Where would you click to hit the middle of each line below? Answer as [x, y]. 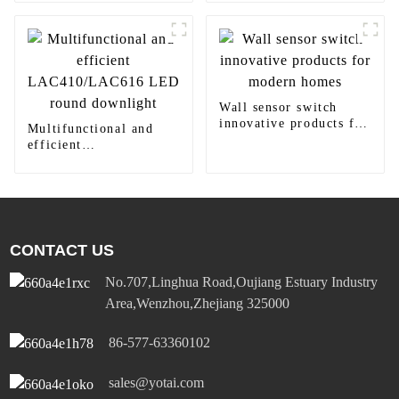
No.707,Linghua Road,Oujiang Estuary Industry [242, 282]
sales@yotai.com [157, 383]
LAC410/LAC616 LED [99, 161]
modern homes [264, 140]
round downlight [80, 177]
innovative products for [293, 124]
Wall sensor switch [278, 108]
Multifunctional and [90, 129]
